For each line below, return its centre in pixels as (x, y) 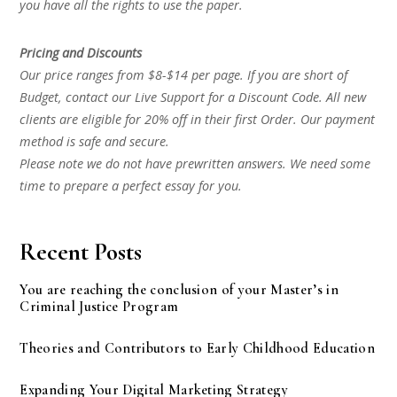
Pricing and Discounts (81, 53)
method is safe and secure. (95, 142)
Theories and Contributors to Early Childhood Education (197, 348)
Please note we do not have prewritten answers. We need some (195, 164)
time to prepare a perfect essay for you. (131, 186)
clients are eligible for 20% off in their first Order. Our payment (198, 120)
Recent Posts (81, 253)
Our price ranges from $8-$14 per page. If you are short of (184, 75)
